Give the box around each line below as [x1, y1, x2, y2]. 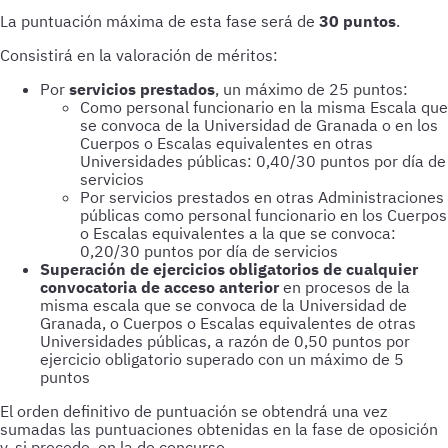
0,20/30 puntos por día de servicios [80, 241, 338, 261]
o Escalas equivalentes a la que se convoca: [80, 223, 396, 243]
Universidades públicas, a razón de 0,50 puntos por [40, 331, 410, 351]
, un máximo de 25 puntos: [215, 79, 408, 99]
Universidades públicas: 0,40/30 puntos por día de [80, 151, 446, 171]
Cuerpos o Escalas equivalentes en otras [80, 133, 373, 153]
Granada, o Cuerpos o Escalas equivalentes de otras [40, 313, 416, 333]
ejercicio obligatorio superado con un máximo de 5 [40, 349, 404, 369]
